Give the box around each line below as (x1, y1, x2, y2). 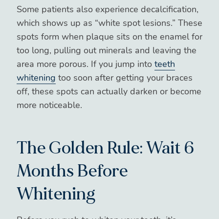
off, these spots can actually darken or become (16, 85, 201, 97)
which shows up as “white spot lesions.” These (16, 17, 202, 29)
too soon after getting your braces (55, 71, 193, 84)
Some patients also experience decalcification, (16, 3, 198, 15)
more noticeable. (16, 99, 82, 111)
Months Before (16, 160, 128, 182)
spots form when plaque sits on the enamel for (16, 30, 202, 43)
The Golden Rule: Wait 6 (16, 137, 194, 159)
